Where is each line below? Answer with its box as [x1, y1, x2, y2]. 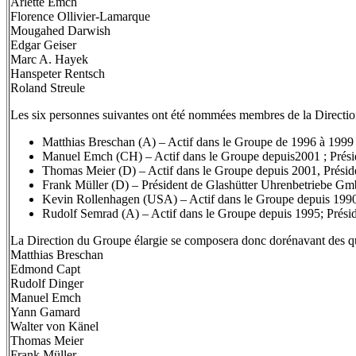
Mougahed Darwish [10, 24, 110, 37]
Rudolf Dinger [10, 277, 83, 290]
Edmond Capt [10, 262, 80, 276]
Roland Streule [10, 81, 85, 95]
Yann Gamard [10, 305, 80, 319]
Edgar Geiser [10, 38, 76, 52]
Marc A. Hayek [10, 52, 88, 66]
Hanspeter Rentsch [10, 67, 105, 80]
